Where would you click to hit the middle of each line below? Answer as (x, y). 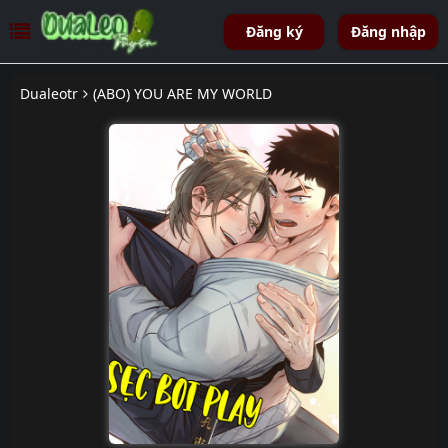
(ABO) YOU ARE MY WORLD (182, 93)
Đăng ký (274, 31)
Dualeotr (49, 93)
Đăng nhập (388, 31)
